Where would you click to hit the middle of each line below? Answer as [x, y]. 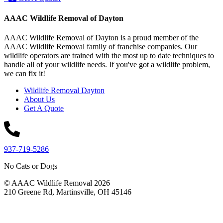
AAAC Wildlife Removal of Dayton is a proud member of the [101, 38]
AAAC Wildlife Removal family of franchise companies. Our [101, 47]
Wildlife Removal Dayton [64, 90]
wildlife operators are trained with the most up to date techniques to [109, 56]
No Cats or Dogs [31, 166]
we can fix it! [25, 73]
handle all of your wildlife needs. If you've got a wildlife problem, [107, 64]
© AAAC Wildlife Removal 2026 [57, 183]
